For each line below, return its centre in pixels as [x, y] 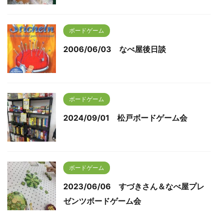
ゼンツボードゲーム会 [102, 201]
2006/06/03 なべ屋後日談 [115, 49]
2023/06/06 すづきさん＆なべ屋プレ [134, 186]
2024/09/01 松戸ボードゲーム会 [125, 118]
